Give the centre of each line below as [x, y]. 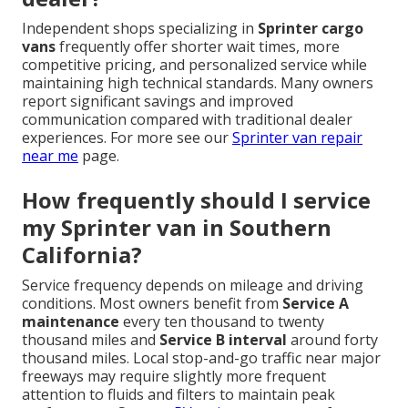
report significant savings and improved [158, 102]
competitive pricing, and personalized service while [194, 65]
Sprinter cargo [311, 29]
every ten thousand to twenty [222, 322]
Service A [316, 304]
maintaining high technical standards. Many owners [198, 83]
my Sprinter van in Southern [177, 228]
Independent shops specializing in [140, 29]
